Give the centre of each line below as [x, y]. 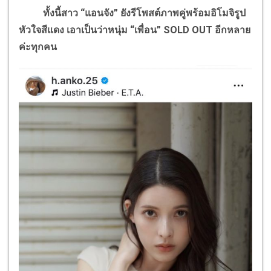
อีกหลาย [231, 30]
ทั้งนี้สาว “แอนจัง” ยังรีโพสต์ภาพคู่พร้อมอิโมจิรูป [132, 13]
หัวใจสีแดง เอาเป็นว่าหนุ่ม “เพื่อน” [91, 30]
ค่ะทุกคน [38, 47]
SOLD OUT [188, 30]
